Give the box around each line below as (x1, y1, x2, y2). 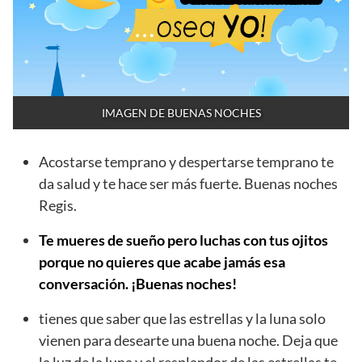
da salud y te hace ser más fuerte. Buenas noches (39, 174, 338, 192)
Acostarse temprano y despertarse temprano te (39, 152, 334, 170)
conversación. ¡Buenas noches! (39, 274, 237, 293)
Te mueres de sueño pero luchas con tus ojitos (39, 230, 328, 249)
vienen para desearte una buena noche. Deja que (39, 330, 338, 349)
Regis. (39, 196, 77, 214)
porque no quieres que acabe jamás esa (39, 252, 285, 271)
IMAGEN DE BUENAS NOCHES (101, 105, 261, 120)
